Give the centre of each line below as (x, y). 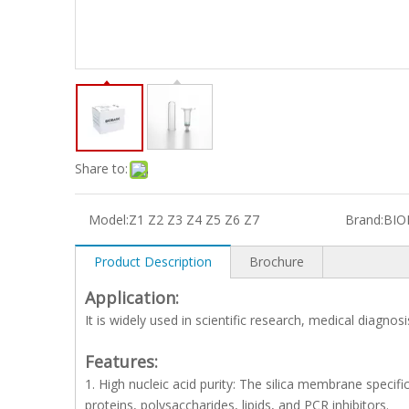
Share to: (101, 168)
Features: (121, 362)
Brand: (364, 220)
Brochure (277, 262)
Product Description (153, 262)
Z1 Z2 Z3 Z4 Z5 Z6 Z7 (194, 220)
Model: (109, 220)
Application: (132, 298)
